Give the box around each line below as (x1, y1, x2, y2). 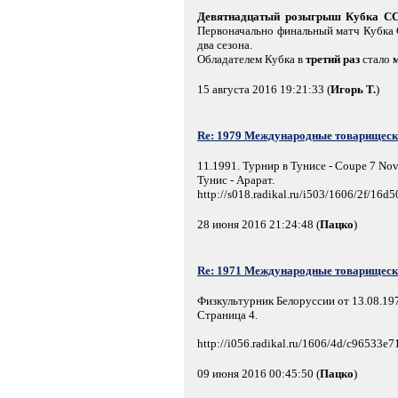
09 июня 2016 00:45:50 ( (197, 366, 320, 380)
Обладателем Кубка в (197, 52, 306, 66)
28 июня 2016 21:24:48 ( (197, 217, 320, 231)
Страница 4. (197, 307, 258, 322)
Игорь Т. (330, 82, 376, 96)
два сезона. (197, 37, 252, 52)
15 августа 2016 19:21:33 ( (197, 82, 330, 96)
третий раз (306, 52, 360, 66)
